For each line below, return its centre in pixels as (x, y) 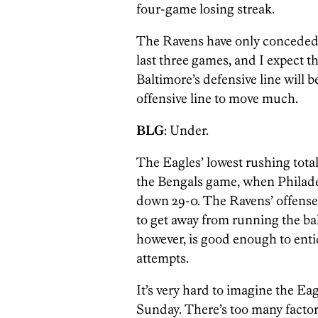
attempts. (163, 258)
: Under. (186, 130)
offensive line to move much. (217, 98)
